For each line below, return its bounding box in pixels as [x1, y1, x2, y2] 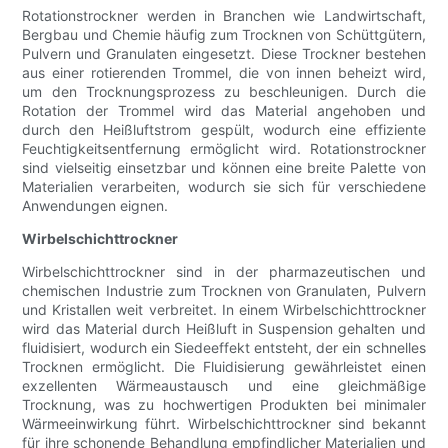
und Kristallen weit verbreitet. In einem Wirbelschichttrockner [22, 301, 426, 319]
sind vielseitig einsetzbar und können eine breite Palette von [22, 159, 426, 177]
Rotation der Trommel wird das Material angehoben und [22, 102, 426, 120]
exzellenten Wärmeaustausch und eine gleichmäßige [22, 377, 426, 395]
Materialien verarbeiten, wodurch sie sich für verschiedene [22, 178, 426, 196]
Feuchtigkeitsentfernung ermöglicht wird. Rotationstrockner [22, 140, 426, 158]
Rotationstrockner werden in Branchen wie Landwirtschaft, [22, 7, 426, 25]
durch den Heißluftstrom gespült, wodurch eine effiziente [22, 121, 426, 139]
